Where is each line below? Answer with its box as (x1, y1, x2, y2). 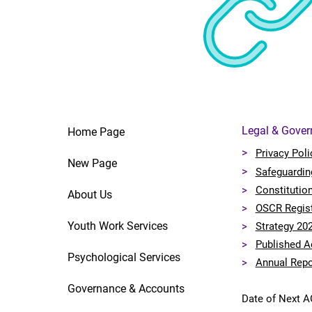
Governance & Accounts (68, 282, 185, 295)
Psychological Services (68, 251, 181, 264)
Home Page (68, 125, 125, 139)
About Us (68, 188, 113, 201)
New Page (68, 157, 118, 170)
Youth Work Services (68, 219, 169, 233)
